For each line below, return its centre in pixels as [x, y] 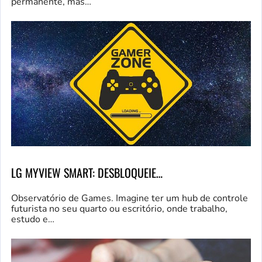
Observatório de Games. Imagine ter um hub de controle [130, 199]
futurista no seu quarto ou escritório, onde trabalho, [119, 209]
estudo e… [33, 220]
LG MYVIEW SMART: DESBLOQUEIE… [87, 173]
